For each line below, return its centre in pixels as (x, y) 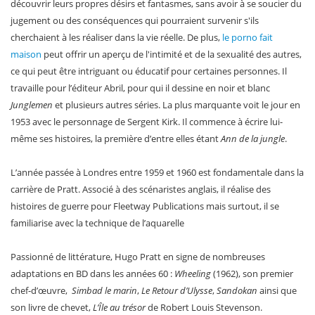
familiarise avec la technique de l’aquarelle (97, 223)
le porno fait (247, 37)
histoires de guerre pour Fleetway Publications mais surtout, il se (145, 206)
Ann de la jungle (253, 138)
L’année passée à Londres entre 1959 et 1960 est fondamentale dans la (157, 172)
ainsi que (277, 290)
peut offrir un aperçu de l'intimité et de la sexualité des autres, (172, 54)
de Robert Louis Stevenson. (204, 307)
